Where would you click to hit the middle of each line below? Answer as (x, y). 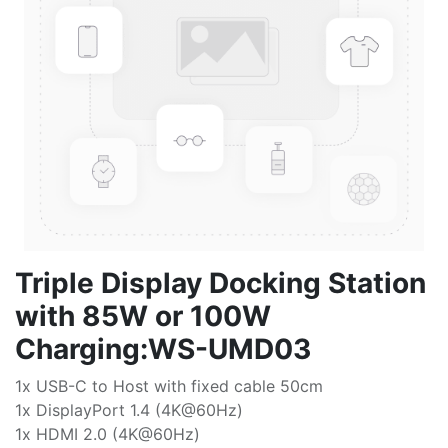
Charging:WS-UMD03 (163, 349)
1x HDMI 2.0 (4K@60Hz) (107, 434)
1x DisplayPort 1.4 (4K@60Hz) (129, 410)
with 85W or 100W (143, 316)
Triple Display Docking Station (220, 283)
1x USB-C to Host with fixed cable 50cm (169, 386)
